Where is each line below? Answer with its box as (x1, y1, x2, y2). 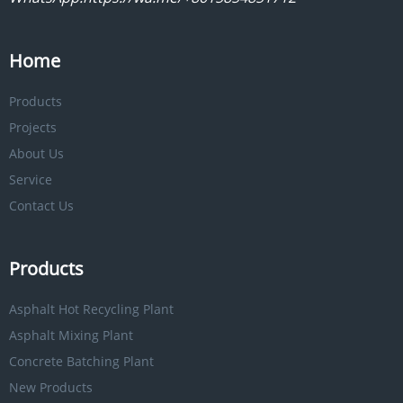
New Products (9, 379, 93, 397)
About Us (9, 145, 64, 163)
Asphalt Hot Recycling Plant (9, 300, 174, 318)
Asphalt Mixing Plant (9, 326, 133, 344)
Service (9, 171, 52, 189)
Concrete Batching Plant (9, 352, 154, 370)
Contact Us (9, 197, 74, 215)
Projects (9, 118, 57, 136)
